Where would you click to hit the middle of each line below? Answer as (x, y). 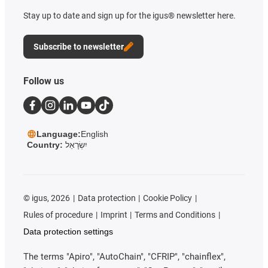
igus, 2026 (50, 198)
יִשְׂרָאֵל (76, 145)
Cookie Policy (168, 198)
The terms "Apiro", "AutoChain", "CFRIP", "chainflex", (124, 257)
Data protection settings (68, 232)
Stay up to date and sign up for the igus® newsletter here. (130, 16)
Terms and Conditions (175, 215)
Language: (59, 134)
